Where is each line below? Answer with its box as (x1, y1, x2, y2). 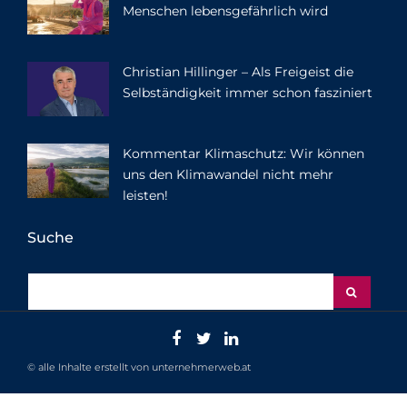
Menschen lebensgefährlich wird (123, 3, 328, 20)
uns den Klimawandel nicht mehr (123, 166, 333, 184)
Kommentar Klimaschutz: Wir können (123, 145, 364, 163)
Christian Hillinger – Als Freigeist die (123, 64, 353, 81)
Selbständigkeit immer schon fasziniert (123, 84, 372, 102)
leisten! (123, 187, 168, 204)
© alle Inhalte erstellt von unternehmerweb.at (27, 361, 251, 374)
